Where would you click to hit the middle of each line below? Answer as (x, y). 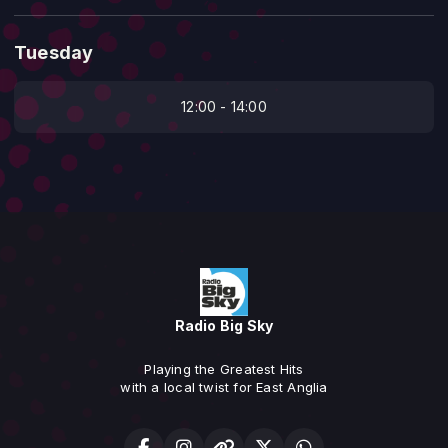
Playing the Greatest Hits (224, 368)
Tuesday (54, 52)
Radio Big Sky (224, 325)
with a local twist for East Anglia (224, 386)
